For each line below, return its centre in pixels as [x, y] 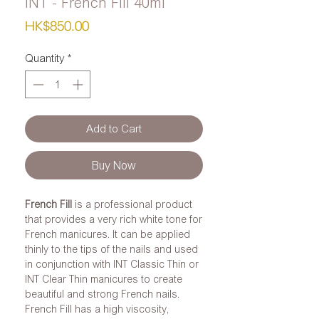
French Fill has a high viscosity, [97, 308]
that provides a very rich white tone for [114, 219]
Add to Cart [114, 128]
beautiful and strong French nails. [102, 293]
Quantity [45, 58]
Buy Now [114, 165]
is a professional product [132, 204]
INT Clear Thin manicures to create [104, 278]
